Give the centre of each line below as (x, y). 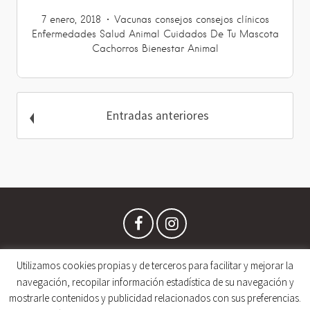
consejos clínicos (232, 19)
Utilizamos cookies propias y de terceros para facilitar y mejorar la (155, 266)
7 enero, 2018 (71, 19)
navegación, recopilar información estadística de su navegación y (155, 282)
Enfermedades (64, 34)
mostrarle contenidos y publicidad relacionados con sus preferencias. (155, 298)
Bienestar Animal (180, 48)
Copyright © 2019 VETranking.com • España (155, 301)
